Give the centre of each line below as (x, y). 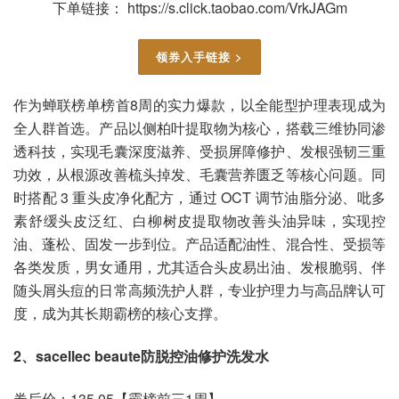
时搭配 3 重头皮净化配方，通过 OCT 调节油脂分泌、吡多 (199, 198)
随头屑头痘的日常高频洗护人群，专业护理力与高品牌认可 (199, 290)
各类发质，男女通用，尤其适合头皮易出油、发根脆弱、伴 (199, 267)
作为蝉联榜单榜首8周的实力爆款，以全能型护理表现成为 (199, 105)
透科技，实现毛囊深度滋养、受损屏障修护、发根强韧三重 (199, 151)
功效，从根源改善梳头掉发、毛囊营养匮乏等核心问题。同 (199, 175)
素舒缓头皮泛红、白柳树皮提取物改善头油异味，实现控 (199, 221)
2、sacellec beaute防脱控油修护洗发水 (141, 356)
